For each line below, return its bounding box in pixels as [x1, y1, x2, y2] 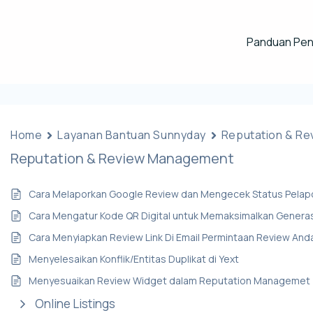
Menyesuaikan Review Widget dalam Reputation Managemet [29, 274, 311, 287]
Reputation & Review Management [10, 149, 235, 168]
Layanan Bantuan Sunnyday [57, 127, 206, 143]
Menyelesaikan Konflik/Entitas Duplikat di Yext [29, 252, 240, 265]
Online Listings [35, 296, 116, 312]
